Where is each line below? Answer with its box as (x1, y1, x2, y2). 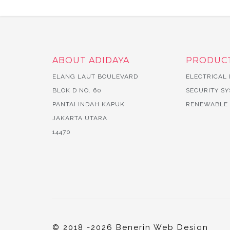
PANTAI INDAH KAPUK (52, 101, 125, 108)
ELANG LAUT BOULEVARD (52, 73, 138, 80)
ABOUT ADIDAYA (52, 55, 129, 65)
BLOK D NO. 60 (52, 87, 102, 94)
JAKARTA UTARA (52, 114, 107, 122)
